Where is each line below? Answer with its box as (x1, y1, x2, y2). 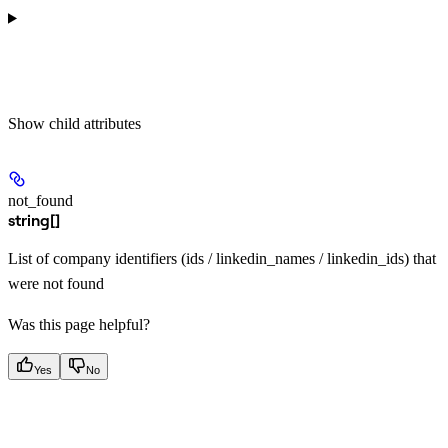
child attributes (49, 115, 141, 133)
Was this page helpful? (8, 316, 150, 334)
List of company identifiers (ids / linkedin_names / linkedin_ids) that (8, 250, 436, 268)
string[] (8, 210, 60, 231)
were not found (8, 275, 104, 293)
